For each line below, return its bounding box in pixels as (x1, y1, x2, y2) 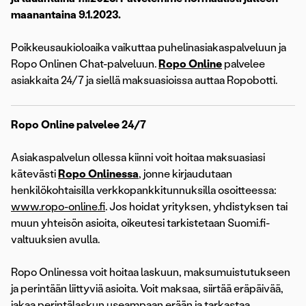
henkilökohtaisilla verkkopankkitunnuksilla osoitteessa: (11, 184, 277, 197)
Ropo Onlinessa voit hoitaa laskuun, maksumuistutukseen (11, 266, 290, 279)
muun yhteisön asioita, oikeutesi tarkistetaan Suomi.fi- (11, 217, 270, 230)
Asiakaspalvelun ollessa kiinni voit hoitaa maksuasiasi (11, 151, 265, 165)
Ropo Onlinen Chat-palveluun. (11, 57, 158, 71)
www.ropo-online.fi (11, 200, 105, 214)
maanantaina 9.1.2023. (11, 8, 121, 22)
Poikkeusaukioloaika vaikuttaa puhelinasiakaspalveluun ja (11, 41, 286, 55)
